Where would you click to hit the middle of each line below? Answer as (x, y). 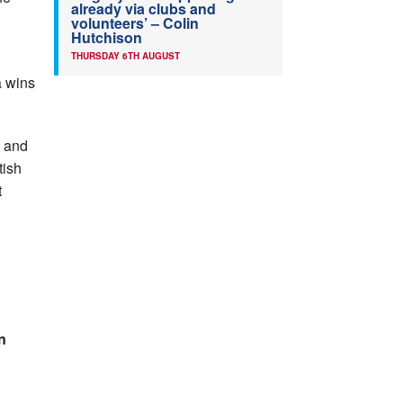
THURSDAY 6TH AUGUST (125, 56)
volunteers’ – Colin (135, 23)
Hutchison (107, 37)
